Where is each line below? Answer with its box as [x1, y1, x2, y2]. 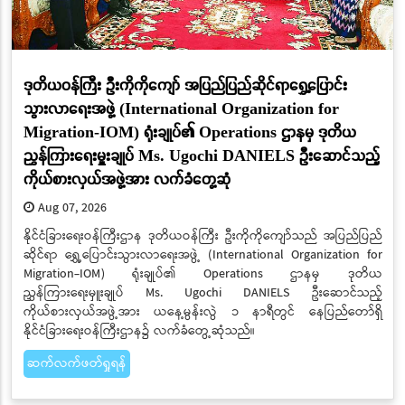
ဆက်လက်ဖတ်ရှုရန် [26, 353, 127, 374]
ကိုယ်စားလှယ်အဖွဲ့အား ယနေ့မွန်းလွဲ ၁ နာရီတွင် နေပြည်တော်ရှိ [23, 302, 382, 323]
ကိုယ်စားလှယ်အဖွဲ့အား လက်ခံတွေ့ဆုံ [23, 167, 231, 189]
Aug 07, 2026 [33, 198, 107, 219]
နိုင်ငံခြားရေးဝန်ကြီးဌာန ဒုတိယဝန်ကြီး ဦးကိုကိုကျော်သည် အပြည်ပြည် [23, 226, 382, 247]
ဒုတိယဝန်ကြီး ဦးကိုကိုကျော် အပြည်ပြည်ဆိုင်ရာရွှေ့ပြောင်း [23, 73, 347, 95]
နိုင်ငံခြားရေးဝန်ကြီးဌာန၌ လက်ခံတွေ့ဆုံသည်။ [23, 321, 255, 342]
